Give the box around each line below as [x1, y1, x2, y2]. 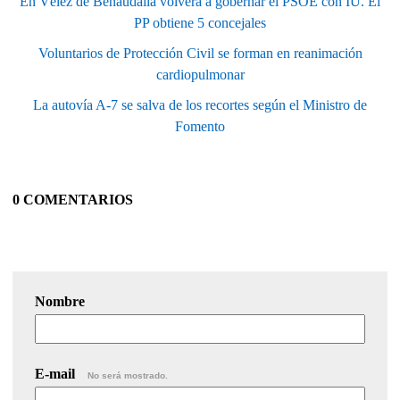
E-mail [35, 365, 79, 381]
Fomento [175, 118, 225, 134]
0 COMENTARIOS [12, 191, 133, 207]
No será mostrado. [87, 370, 168, 380]
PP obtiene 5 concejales [134, 14, 266, 30]
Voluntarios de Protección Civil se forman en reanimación [37, 45, 362, 61]
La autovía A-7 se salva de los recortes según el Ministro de [33, 96, 367, 112]
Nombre [35, 293, 85, 309]
